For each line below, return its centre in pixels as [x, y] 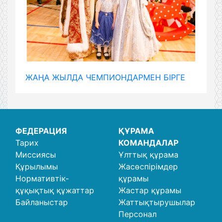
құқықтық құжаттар [55, 190]
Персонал [138, 214]
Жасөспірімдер [148, 166]
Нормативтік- [42, 178]
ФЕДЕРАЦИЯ [41, 131]
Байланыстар [42, 202]
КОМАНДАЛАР [148, 143]
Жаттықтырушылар [157, 202]
